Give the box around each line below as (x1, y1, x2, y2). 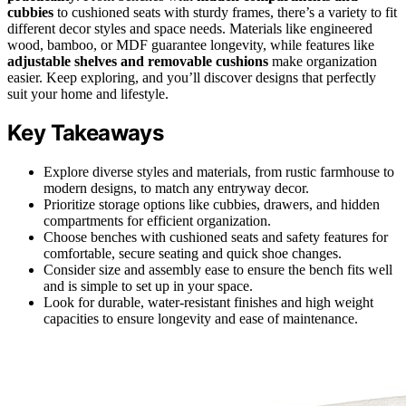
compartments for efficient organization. (43, 213, 271, 229)
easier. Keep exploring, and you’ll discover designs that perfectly (7, 69, 376, 85)
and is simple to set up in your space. (43, 278, 253, 295)
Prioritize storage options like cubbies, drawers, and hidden (43, 197, 380, 213)
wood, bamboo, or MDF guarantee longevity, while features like (7, 36, 374, 53)
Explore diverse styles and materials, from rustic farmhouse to (43, 164, 394, 180)
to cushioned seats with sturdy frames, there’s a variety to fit (53, 4, 397, 20)
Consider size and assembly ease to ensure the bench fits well (43, 262, 392, 278)
